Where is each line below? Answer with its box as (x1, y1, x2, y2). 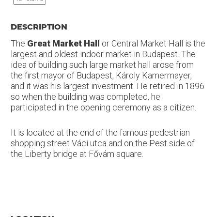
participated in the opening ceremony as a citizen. (10, 102, 196, 112)
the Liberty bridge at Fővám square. (10, 149, 143, 159)
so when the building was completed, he (10, 92, 160, 102)
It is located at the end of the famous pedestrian (10, 127, 190, 138)
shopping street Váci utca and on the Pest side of (10, 138, 195, 148)
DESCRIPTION (10, 22, 67, 31)
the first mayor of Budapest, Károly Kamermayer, (10, 70, 192, 80)
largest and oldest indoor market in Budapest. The (10, 49, 196, 59)
